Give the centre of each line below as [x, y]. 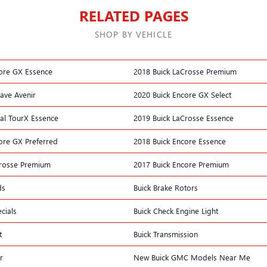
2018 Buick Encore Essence [180, 141]
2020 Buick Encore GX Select [182, 94]
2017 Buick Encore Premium [181, 164]
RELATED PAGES [133, 15]
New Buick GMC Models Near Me [192, 257]
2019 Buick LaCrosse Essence [184, 117]
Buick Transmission [166, 234]
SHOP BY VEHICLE [133, 34]
